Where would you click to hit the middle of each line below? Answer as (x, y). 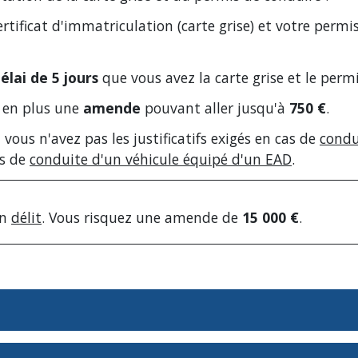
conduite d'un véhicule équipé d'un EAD (161, 159)
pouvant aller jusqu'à (215, 108)
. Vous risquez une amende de (142, 217)
